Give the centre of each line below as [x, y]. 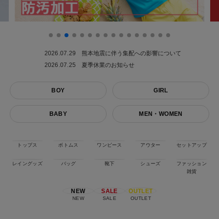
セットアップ [192, 145]
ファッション [192, 164]
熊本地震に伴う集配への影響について [131, 53]
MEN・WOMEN [161, 114]
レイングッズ [27, 164]
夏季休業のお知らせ [108, 65]
